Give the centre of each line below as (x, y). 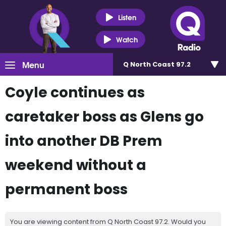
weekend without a (76, 165)
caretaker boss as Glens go (104, 117)
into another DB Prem (84, 141)
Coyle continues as (75, 93)
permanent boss (66, 189)
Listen (127, 17)
